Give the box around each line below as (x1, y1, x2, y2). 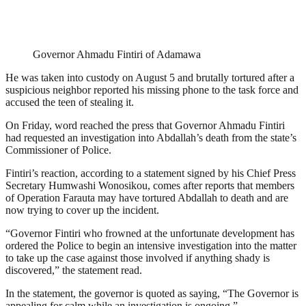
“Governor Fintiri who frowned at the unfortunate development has (5, 227, 294, 240)
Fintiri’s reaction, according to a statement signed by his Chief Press (5, 167, 296, 180)
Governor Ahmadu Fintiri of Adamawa (33, 48, 201, 61)
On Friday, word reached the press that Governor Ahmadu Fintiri (5, 120, 285, 132)
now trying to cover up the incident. (5, 204, 159, 217)
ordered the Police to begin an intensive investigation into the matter (5, 240, 296, 252)
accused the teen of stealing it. (5, 96, 134, 109)
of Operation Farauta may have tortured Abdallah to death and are (5, 192, 288, 204)
